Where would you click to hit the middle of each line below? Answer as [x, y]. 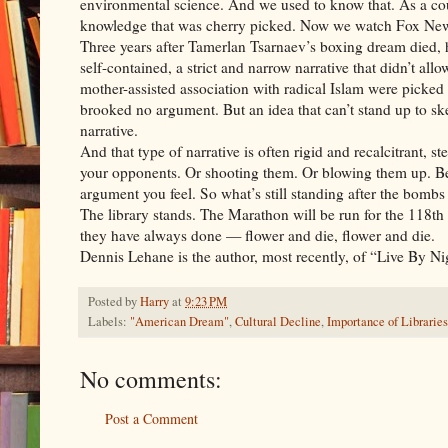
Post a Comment [151, 418]
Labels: [109, 321]
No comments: [151, 378]
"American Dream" [179, 321]
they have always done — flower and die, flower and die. [257, 234]
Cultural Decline [278, 321]
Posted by [114, 301]
